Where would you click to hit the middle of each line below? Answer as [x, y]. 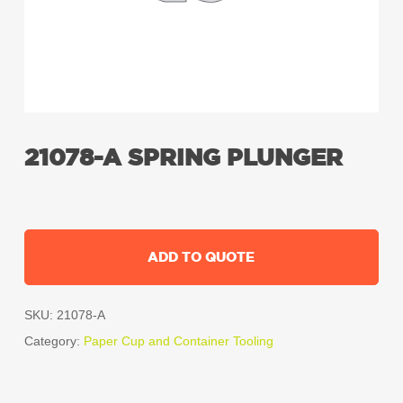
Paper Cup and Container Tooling [178, 341]
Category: [54, 341]
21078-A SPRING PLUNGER [183, 158]
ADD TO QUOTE [201, 257]
